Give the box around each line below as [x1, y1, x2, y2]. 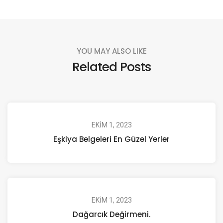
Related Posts [72, 57, 151, 76]
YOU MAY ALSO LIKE [76, 45, 147, 56]
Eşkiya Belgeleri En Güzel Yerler [53, 133, 170, 144]
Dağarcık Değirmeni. [73, 209, 150, 220]
